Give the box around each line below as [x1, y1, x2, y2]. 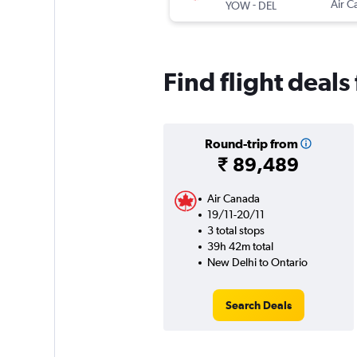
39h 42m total [206, 240, 273, 253]
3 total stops [206, 224, 265, 237]
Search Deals [225, 299, 292, 312]
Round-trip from [204, 136, 298, 151]
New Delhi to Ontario [206, 256, 308, 269]
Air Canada [206, 192, 260, 206]
